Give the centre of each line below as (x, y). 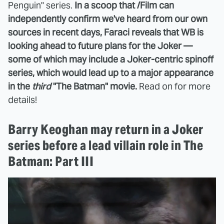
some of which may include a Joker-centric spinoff (111, 59)
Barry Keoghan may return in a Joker (106, 129)
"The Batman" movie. (94, 86)
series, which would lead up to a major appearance (111, 72)
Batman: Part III (51, 161)
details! (22, 99)
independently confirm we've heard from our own (108, 18)
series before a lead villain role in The (105, 145)
